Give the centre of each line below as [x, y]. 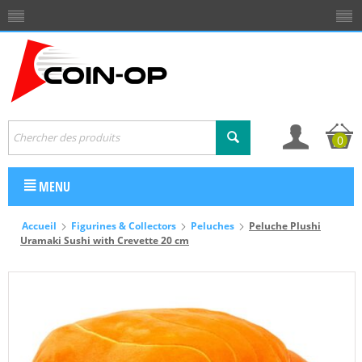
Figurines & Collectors [124, 225]
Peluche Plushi [285, 225]
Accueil [39, 225]
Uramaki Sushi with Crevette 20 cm [105, 240]
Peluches [213, 225]
